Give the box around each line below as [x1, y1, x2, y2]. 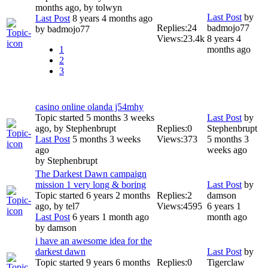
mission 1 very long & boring [35, 179, 146, 190]
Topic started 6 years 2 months [35, 190, 150, 201]
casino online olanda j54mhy [35, 102, 144, 112]
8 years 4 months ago [70, 13, 153, 24]
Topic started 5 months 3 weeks [35, 112, 154, 123]
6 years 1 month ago [70, 212, 149, 223]
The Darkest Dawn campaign [35, 169, 147, 179]
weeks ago [207, 145, 247, 156]
